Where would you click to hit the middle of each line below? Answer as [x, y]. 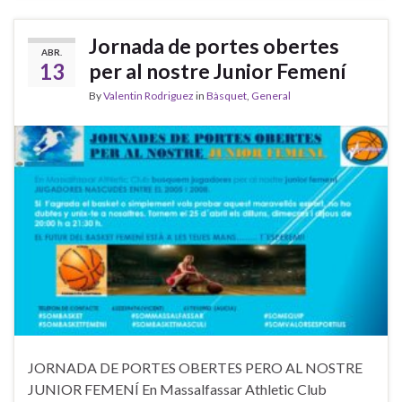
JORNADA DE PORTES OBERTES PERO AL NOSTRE [195, 368]
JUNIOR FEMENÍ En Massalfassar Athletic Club [177, 389]
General [271, 95]
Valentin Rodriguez [149, 95]
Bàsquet [227, 95]
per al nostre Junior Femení [218, 70]
